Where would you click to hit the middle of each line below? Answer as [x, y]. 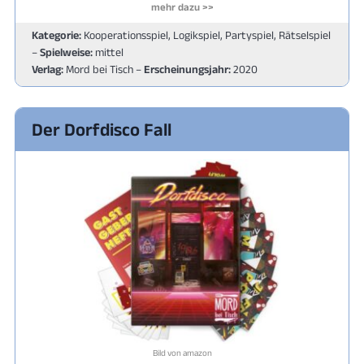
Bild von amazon [182, 352]
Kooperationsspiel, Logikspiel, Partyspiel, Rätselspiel [206, 35]
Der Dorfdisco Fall [102, 129]
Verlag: [48, 69]
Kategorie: [56, 35]
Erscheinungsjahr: [187, 69]
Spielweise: [66, 52]
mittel [108, 52]
